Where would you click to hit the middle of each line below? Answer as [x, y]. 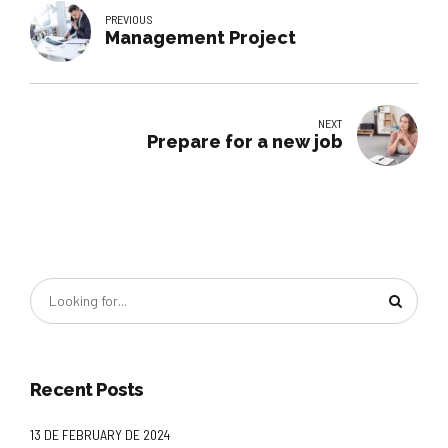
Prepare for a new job [244, 141]
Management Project [201, 37]
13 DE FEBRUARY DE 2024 [100, 434]
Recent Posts [86, 389]
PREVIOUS [129, 18]
